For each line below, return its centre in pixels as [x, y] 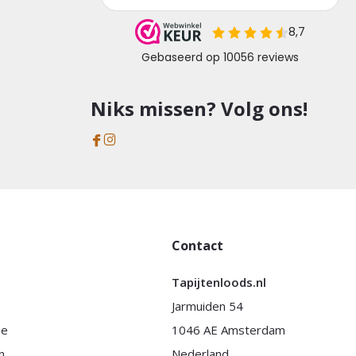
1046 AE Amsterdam [229, 330]
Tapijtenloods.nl [219, 282]
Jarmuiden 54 [208, 306]
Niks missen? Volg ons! [199, 108]
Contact [198, 246]
